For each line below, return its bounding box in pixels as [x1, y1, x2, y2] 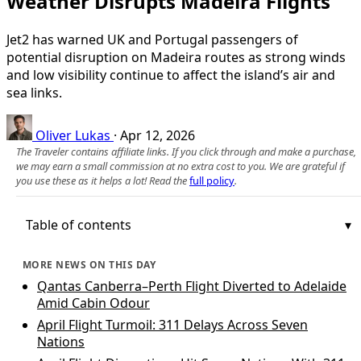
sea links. [6, 83, 62, 102]
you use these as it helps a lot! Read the [16, 172, 189, 188]
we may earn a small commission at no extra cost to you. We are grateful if [16, 158, 345, 173]
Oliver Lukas [35, 126, 110, 144]
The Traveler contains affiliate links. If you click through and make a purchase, [16, 143, 356, 159]
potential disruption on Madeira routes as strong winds [6, 48, 346, 66]
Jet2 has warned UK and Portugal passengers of [6, 30, 298, 48]
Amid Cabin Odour [37, 293, 150, 312]
